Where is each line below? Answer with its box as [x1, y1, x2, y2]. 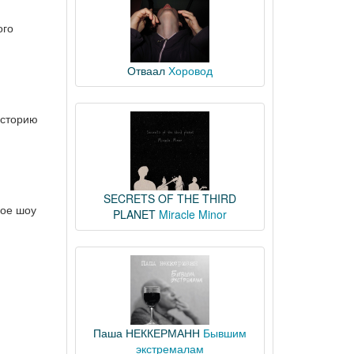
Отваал [126, 62, 165, 78]
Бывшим [202, 325, 247, 341]
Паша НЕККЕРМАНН [92, 325, 200, 341]
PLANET [112, 206, 156, 222]
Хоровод [168, 62, 213, 78]
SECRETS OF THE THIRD [103, 190, 236, 206]
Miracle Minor [158, 206, 227, 222]
